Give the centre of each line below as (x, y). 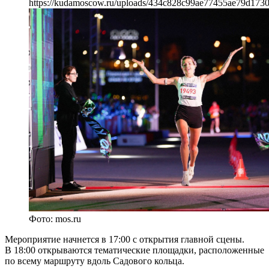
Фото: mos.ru (55, 219)
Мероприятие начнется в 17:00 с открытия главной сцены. (125, 240)
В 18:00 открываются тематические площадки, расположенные (134, 250)
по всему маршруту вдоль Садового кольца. (95, 261)
